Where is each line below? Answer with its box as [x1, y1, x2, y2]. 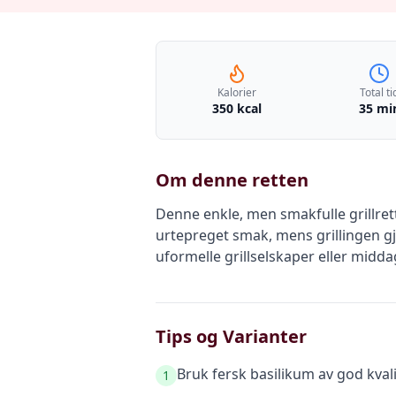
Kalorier [217, 85, 256, 100]
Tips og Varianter [156, 324, 307, 348]
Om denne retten [156, 168, 308, 192]
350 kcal [211, 100, 262, 117]
